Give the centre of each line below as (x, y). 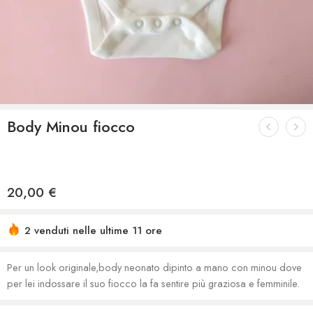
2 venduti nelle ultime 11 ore (93, 231)
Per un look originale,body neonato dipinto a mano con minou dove (154, 268)
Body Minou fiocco (71, 127)
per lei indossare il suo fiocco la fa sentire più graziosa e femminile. (153, 284)
